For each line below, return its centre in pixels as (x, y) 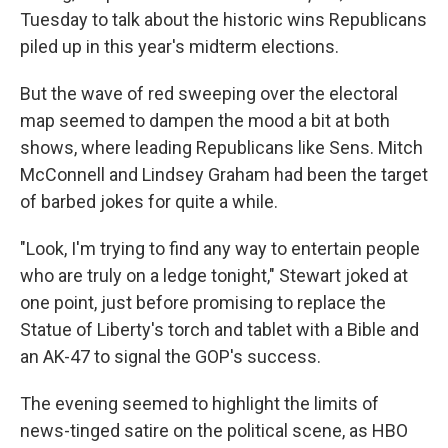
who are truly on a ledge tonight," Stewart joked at (214, 276)
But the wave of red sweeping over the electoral (209, 94)
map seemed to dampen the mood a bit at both (205, 121)
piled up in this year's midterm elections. (179, 47)
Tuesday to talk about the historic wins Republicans (223, 20)
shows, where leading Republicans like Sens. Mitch (221, 148)
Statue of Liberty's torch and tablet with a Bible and (219, 330)
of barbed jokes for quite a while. (149, 202)
